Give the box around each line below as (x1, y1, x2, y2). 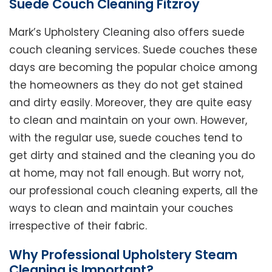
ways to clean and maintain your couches (9, 201, 233, 216)
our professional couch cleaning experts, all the (9, 183, 258, 199)
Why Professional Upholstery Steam (9, 246, 237, 264)
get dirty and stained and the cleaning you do (9, 148, 255, 163)
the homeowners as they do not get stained (9, 78, 243, 93)
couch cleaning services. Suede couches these (9, 42, 257, 58)
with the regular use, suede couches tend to (9, 131, 242, 146)
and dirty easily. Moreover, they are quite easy (9, 95, 252, 110)
